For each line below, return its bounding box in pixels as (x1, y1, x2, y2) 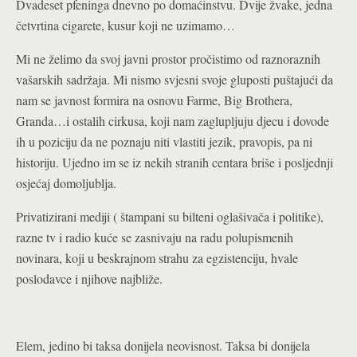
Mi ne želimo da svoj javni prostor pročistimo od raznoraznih (16, 50, 320, 67)
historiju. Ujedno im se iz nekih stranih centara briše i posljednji (16, 154, 333, 171)
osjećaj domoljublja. (16, 175, 116, 191)
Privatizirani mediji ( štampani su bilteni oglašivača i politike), (16, 208, 324, 225)
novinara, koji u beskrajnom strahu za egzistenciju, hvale (16, 249, 298, 266)
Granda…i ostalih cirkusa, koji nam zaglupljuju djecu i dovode (16, 112, 329, 129)
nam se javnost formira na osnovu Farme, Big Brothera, (16, 92, 292, 108)
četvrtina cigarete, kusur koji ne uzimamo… (16, 17, 235, 33)
